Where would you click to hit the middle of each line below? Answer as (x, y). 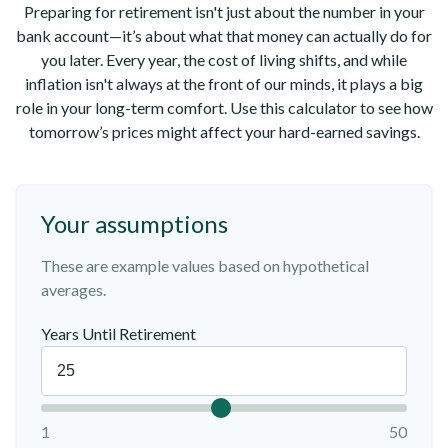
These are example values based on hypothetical (205, 266)
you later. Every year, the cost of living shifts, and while (224, 60)
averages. (73, 290)
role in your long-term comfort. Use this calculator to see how (224, 108)
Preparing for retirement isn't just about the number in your (224, 12)
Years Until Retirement (118, 334)
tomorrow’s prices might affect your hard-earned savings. (224, 132)
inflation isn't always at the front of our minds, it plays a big (224, 84)
